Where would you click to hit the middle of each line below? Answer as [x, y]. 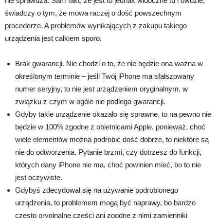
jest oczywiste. [39, 178]
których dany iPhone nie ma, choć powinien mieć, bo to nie [108, 165]
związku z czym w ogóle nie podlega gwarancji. [90, 102]
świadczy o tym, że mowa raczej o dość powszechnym [93, 13]
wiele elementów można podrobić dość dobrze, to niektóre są [112, 140]
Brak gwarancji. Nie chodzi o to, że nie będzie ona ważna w [109, 64]
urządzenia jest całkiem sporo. [53, 38]
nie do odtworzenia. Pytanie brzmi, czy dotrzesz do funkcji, [108, 152]
